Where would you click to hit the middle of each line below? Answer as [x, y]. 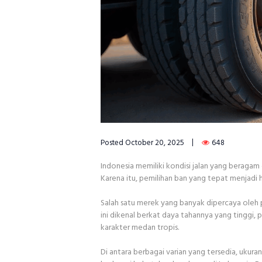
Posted [113, 143]
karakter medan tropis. [140, 228]
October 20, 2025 [155, 143]
